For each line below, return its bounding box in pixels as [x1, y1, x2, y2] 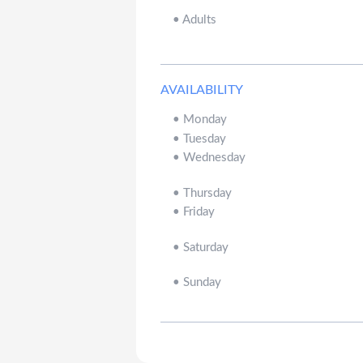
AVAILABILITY [160, 83, 244, 97]
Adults [182, 13, 217, 26]
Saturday [183, 241, 229, 254]
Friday [183, 206, 216, 219]
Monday [183, 113, 228, 126]
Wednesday [183, 152, 246, 164]
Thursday [183, 186, 233, 199]
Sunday [183, 276, 222, 289]
